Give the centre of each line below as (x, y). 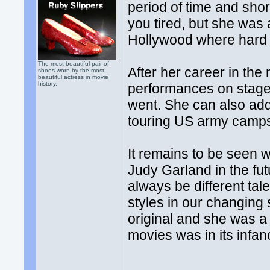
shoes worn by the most (71, 70)
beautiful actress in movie (74, 77)
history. (48, 83)
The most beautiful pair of (74, 64)
